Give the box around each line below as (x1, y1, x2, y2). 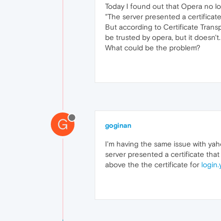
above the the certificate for (105, 160, 201, 169)
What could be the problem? (105, 43, 200, 52)
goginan (105, 121, 131, 129)
